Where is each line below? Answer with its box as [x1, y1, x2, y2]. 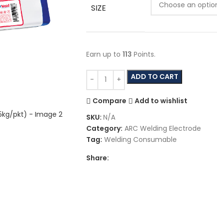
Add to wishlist [135, 96, 188, 106]
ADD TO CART [130, 71, 178, 81]
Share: [86, 153, 109, 163]
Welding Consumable [104, 134, 177, 144]
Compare [93, 96, 127, 106]
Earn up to [86, 49, 123, 59]
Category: [86, 123, 123, 133]
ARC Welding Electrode [124, 123, 201, 133]
